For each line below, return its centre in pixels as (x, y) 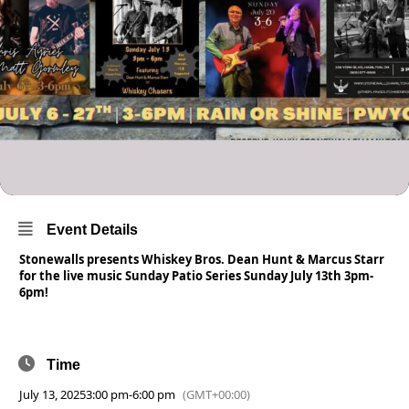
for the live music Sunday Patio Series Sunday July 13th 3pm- (196, 276)
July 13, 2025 (52, 394)
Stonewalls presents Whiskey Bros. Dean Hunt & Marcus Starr (202, 259)
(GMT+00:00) (216, 394)
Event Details (92, 230)
